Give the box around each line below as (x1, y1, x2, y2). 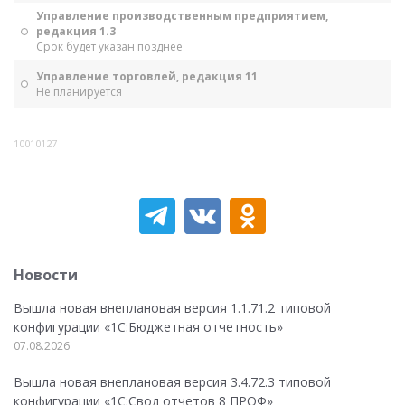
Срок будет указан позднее (36, 39, 183, 54)
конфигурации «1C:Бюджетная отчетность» (14, 318, 283, 335)
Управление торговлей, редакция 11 (36, 69, 258, 84)
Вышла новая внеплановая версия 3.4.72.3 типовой (14, 373, 331, 391)
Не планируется (36, 84, 122, 99)
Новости (14, 265, 78, 285)
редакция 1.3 (36, 24, 116, 39)
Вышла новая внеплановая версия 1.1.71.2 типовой (14, 299, 331, 316)
